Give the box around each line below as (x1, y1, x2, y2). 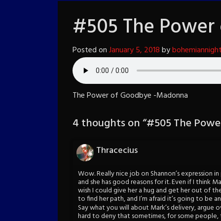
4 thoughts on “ (73, 114, 147, 132)
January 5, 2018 (109, 43, 160, 57)
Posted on (73, 43, 109, 57)
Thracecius (96, 143, 138, 158)
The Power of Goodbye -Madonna (73, 89, 188, 102)
